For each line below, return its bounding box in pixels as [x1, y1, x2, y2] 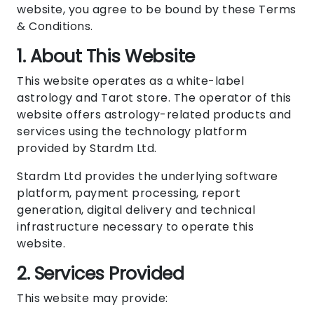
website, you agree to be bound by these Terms [17, 1, 296, 18]
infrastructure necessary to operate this [17, 219, 254, 235]
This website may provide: [17, 290, 168, 307]
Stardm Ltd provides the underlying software [17, 168, 278, 185]
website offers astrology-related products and [17, 107, 292, 123]
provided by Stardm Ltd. [17, 140, 157, 157]
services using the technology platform [17, 123, 247, 140]
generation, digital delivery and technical [17, 202, 255, 219]
